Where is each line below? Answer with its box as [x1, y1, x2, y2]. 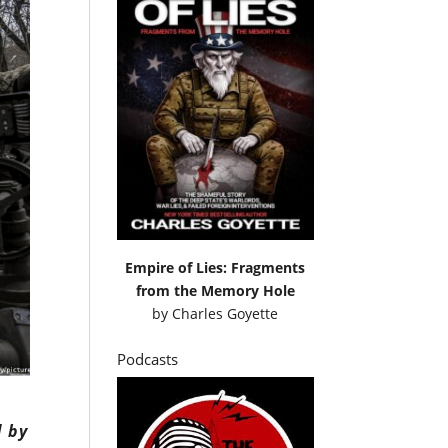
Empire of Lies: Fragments [125, 257, 306, 277]
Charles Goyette [172, 303, 279, 323]
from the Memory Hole [135, 280, 295, 300]
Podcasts [117, 348, 179, 369]
